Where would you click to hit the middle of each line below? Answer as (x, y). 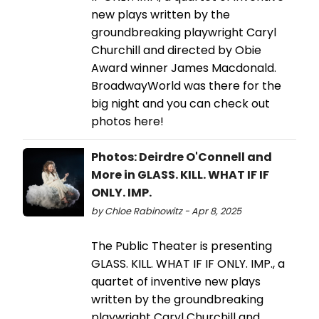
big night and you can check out (181, 103)
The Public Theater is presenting (182, 246)
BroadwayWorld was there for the (186, 85)
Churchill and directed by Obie (176, 50)
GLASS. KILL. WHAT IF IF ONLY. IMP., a (188, 263)
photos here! (127, 121)
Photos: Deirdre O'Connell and (182, 157)
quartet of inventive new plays (176, 281)
